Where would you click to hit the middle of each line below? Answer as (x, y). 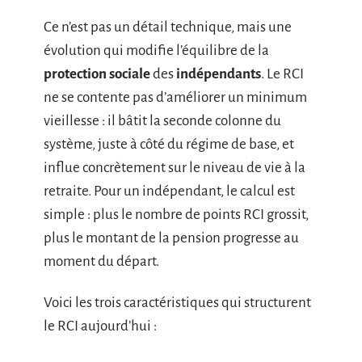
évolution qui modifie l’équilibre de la (156, 50)
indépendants (219, 74)
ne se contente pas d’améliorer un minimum (175, 97)
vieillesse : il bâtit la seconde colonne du (162, 120)
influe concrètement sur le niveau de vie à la (175, 167)
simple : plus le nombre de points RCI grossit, (176, 214)
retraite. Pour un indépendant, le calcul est (169, 191)
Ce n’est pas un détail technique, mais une (168, 27)
